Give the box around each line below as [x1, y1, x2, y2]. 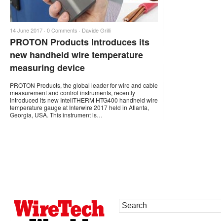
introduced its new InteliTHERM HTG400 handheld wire [10, 96, 158, 104]
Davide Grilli [82, 26, 110, 34]
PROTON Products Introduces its [10, 36, 149, 48]
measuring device [10, 61, 85, 74]
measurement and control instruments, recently [10, 88, 135, 97]
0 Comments [47, 26, 77, 34]
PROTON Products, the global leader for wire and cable [10, 81, 158, 89]
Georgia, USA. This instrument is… [10, 110, 103, 119]
